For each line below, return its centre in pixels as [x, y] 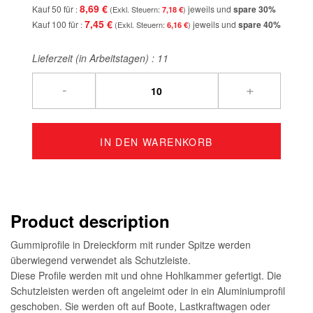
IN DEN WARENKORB [156, 141]
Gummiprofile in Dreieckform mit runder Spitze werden [131, 244]
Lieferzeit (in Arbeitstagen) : [95, 58]
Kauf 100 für [56, 24]
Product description [90, 220]
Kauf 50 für [54, 8]
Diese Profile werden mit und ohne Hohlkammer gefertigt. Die [146, 275]
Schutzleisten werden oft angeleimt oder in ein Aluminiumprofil [148, 290]
